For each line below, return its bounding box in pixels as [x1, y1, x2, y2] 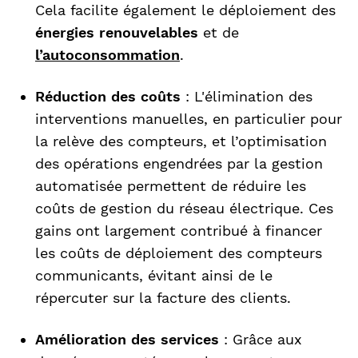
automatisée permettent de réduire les [35, 177, 306, 195]
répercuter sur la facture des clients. [35, 289, 291, 307]
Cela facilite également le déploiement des [35, 2, 336, 19]
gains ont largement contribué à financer [35, 222, 322, 240]
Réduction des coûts [35, 88, 181, 105]
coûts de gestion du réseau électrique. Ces [35, 200, 333, 217]
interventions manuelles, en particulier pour [35, 110, 342, 128]
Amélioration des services [35, 331, 219, 348]
